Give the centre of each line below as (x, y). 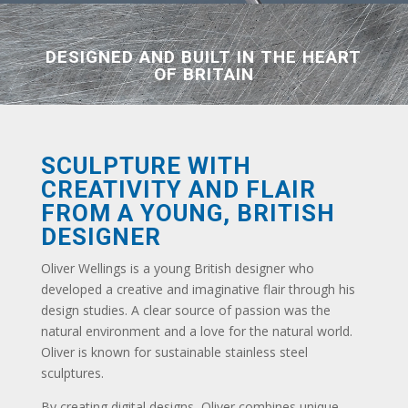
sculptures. (72, 373)
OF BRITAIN (204, 75)
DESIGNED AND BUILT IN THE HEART (204, 57)
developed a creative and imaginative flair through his (198, 290)
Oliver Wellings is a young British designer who (177, 269)
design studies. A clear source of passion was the (185, 311)
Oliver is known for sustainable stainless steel (174, 352)
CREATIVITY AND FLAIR (178, 190)
